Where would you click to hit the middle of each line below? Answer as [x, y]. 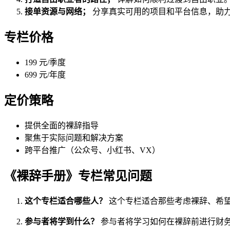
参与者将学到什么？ [62, 221]
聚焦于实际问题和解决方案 [74, 138]
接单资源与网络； [57, 12]
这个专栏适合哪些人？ [66, 201]
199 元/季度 [45, 63]
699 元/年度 [45, 75]
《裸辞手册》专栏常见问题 [78, 176]
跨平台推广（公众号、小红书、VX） [92, 150]
